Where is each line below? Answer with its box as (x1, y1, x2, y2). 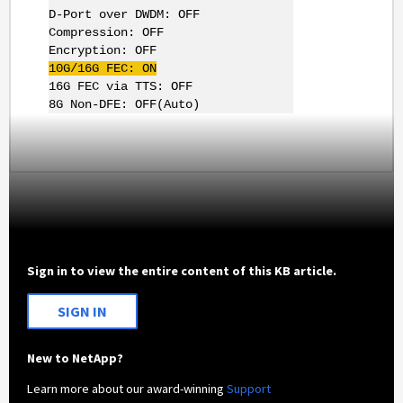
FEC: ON (99, 61, 157, 76)
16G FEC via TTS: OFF (49, 79, 193, 94)
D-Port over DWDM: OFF (49, 7, 201, 22)
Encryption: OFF (49, 43, 157, 58)
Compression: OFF (49, 25, 165, 40)
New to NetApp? (27, 350, 124, 367)
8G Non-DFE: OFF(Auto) (49, 97, 201, 112)
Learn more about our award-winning (27, 380, 228, 397)
